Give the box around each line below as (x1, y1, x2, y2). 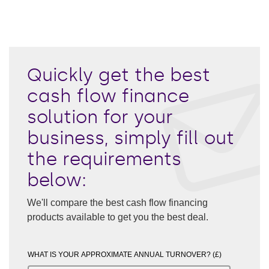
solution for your (27, 106, 173, 128)
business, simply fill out (27, 127, 234, 149)
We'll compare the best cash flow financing (27, 197, 208, 208)
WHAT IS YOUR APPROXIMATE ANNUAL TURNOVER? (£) (28, 250, 222, 259)
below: (27, 169, 86, 191)
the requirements (27, 148, 181, 170)
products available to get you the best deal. (27, 211, 208, 222)
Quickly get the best (27, 64, 210, 86)
